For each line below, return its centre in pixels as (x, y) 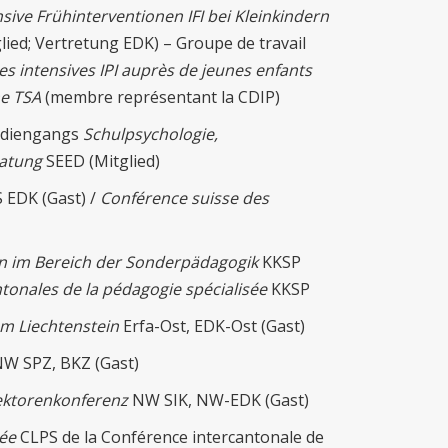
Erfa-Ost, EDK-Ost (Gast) (216, 326)
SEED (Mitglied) (103, 161)
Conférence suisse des (184, 198)
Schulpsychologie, (150, 134)
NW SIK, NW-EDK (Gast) (220, 400)
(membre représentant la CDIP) (160, 97)
